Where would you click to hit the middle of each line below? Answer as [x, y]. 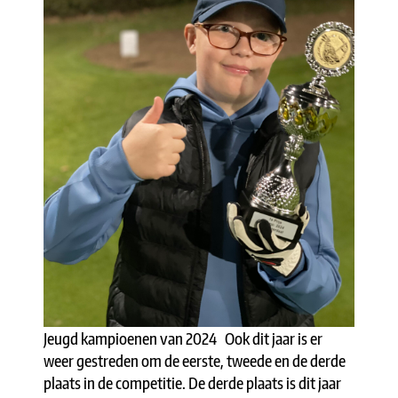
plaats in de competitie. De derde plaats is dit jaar [192, 383]
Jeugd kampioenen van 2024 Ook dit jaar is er [183, 338]
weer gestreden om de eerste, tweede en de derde [195, 361]
